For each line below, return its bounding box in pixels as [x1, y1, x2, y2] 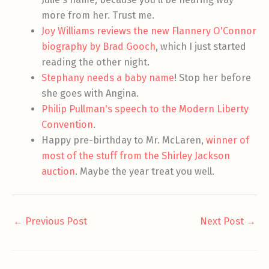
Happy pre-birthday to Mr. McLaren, [41, 134, 207, 147]
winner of [206, 134, 250, 147]
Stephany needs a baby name [41, 72, 175, 84]
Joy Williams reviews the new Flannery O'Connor [41, 25, 257, 37]
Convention [41, 119, 94, 131]
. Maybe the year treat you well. [75, 166, 215, 178]
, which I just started [156, 41, 247, 53]
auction [41, 166, 76, 178]
